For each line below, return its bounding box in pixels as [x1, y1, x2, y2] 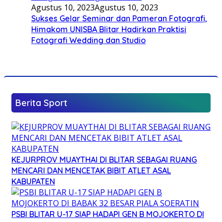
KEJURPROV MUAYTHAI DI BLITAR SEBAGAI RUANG [11, 154, 197, 165]
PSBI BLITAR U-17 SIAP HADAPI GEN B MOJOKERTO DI [11, 209, 204, 219]
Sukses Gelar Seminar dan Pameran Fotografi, [31, 13, 207, 23]
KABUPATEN [11, 176, 55, 186]
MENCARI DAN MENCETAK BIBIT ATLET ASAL [11, 165, 171, 175]
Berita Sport [15, 97, 67, 109]
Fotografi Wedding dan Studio [31, 35, 146, 45]
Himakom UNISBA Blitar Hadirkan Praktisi [31, 24, 186, 34]
